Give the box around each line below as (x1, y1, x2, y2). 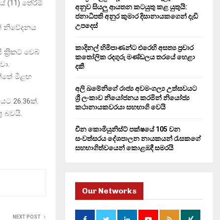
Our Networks (82, 186, 137, 195)
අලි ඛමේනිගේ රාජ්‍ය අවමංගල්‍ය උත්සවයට (75, 84, 197, 92)
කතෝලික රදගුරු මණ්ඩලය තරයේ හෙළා (75, 53, 195, 61)
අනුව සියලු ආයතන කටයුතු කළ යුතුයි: (75, 3, 187, 11)
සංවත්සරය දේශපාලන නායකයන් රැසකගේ (75, 135, 201, 142)
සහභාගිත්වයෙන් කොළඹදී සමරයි (75, 144, 173, 152)
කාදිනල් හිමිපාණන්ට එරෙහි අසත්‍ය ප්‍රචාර (75, 44, 193, 52)
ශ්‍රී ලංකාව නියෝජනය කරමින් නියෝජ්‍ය (75, 94, 190, 102)
